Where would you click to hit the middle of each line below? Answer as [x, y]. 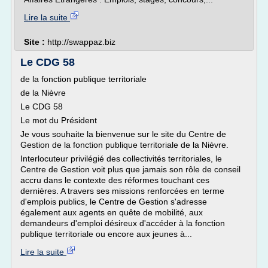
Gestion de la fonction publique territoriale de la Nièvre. [124, 145]
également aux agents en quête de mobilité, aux [112, 212]
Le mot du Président [59, 120]
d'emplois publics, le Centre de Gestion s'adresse [114, 202]
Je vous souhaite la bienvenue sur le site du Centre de [123, 134]
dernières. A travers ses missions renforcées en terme [122, 191]
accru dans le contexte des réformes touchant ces [115, 180]
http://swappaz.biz [81, 42]
